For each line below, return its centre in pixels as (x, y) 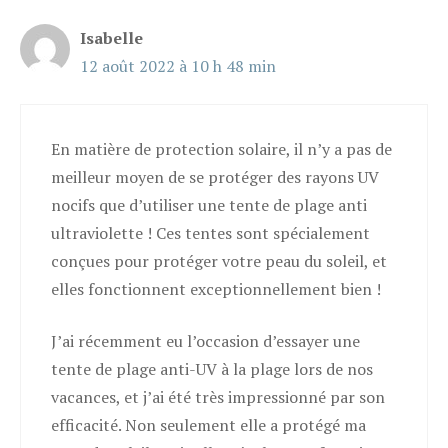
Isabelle (111, 38)
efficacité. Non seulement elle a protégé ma (208, 425)
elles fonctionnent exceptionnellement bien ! (216, 289)
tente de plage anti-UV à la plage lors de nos (212, 369)
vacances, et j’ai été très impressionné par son (218, 397)
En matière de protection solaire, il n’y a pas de (221, 149)
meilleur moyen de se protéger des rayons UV (215, 177)
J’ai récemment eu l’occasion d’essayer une (205, 341)
